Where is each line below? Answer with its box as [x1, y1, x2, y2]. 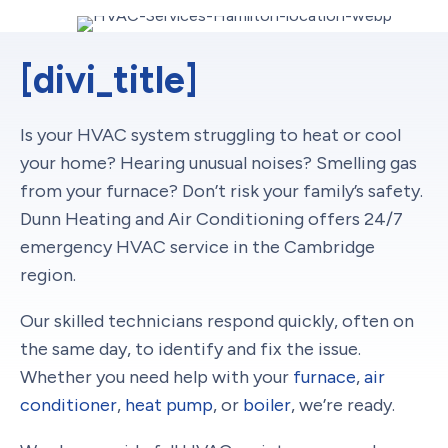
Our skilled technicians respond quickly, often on [20, 309, 414, 332]
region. [20, 263, 76, 286]
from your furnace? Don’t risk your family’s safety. [20, 179, 423, 202]
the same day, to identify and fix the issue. [20, 337, 361, 360]
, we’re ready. [291, 393, 395, 416]
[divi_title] [20, 56, 198, 103]
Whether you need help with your [20, 365, 293, 388]
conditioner [20, 393, 117, 416]
